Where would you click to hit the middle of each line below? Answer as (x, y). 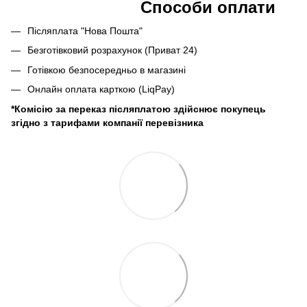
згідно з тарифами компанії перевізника (107, 122)
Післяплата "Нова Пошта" (85, 30)
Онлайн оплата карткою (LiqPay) (101, 89)
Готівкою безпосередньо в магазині (107, 70)
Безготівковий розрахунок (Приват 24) (112, 50)
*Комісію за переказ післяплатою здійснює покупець (138, 109)
